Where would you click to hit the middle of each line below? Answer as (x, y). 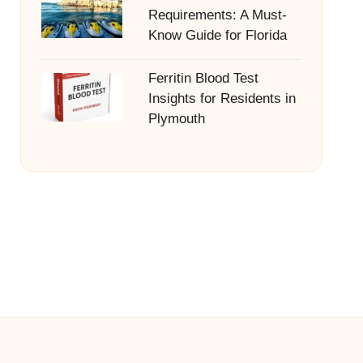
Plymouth (176, 119)
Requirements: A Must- (217, 15)
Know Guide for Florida (217, 35)
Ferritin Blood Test (203, 78)
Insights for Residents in (222, 98)
